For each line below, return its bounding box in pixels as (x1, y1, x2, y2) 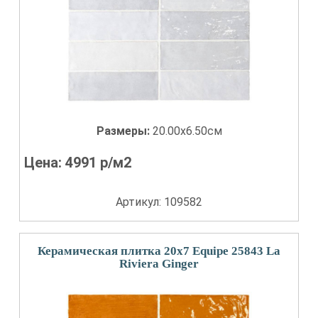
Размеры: (96, 124, 153, 138)
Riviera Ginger (119, 257, 199, 270)
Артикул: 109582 (116, 195, 202, 209)
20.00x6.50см (152, 124, 222, 138)
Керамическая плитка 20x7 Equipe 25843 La (38, 244, 280, 258)
